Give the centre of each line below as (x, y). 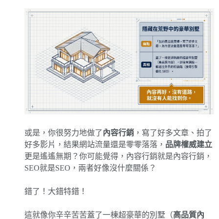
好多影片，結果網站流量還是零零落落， (95, 144)
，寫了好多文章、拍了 (173, 132)
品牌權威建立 (189, 144)
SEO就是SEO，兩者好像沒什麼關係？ (90, 168)
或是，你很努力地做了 (64, 132)
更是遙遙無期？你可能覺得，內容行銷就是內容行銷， (118, 156)
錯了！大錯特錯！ (56, 191)
